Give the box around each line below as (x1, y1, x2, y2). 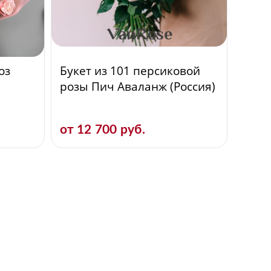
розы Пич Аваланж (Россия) (59, 78, 215, 94)
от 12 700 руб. (59, 123, 145, 136)
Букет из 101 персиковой (59, 62, 200, 79)
